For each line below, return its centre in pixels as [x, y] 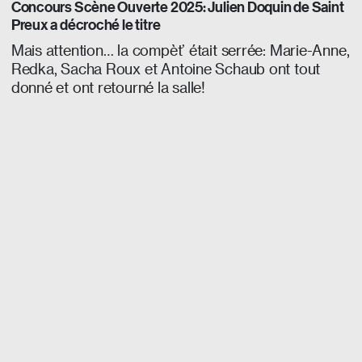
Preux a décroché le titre [86, 24]
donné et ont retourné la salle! [108, 86]
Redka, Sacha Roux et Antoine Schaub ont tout [166, 68]
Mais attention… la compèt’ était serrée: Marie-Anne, [180, 49]
